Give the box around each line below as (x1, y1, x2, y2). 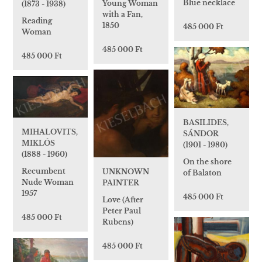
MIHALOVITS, (22, 127, 78, 137)
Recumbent (22, 167, 65, 176)
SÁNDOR (183, 129, 219, 138)
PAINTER (102, 178, 139, 187)
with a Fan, (102, 10, 143, 19)
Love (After (102, 195, 143, 204)
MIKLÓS (22, 139, 55, 148)
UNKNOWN (102, 167, 149, 176)
